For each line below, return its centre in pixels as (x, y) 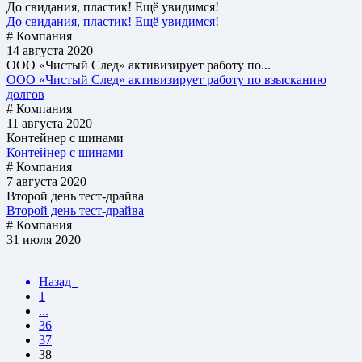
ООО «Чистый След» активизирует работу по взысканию (166, 79)
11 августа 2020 (49, 123)
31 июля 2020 (44, 239)
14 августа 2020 (50, 50)
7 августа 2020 (46, 181)
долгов (25, 94)
